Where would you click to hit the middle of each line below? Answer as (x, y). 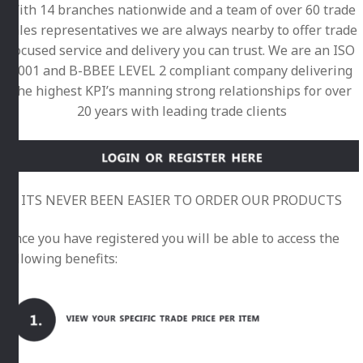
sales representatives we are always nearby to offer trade (181, 30)
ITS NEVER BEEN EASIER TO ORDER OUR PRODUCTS (181, 200)
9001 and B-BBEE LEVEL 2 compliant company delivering (181, 71)
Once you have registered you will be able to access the (172, 239)
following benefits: (61, 259)
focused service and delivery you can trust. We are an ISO (181, 51)
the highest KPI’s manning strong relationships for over (181, 91)
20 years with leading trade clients (181, 111)
